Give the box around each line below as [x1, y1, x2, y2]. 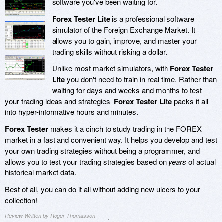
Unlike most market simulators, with [52, 63, 170, 74]
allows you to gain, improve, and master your [52, 35, 197, 46]
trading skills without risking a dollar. [52, 46, 167, 57]
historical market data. [5, 167, 76, 178]
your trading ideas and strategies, [5, 96, 114, 107]
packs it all [172, 96, 208, 107]
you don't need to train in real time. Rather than [65, 74, 217, 85]
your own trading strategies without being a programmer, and [5, 145, 200, 156]
